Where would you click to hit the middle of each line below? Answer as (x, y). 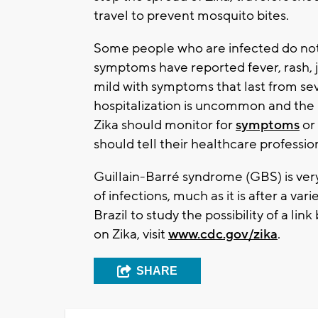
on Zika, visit (131, 234)
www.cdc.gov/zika (223, 234)
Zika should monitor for (165, 125)
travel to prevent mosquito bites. (191, 15)
